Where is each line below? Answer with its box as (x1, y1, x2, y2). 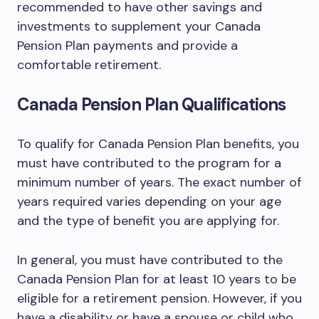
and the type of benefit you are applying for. (17, 212, 279, 229)
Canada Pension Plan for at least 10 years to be (17, 271, 296, 288)
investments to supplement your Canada (17, 18, 261, 35)
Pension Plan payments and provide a (17, 37, 238, 54)
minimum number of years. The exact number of (17, 174, 301, 191)
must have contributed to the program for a (17, 155, 281, 172)
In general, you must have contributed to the (17, 251, 283, 268)
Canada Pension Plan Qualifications (17, 93, 286, 115)
